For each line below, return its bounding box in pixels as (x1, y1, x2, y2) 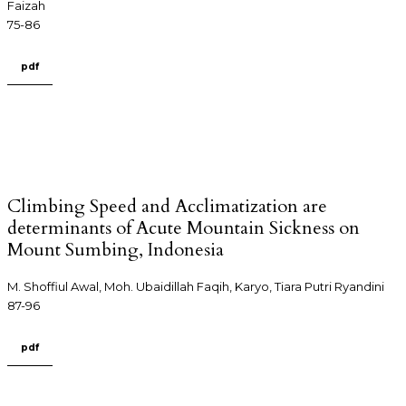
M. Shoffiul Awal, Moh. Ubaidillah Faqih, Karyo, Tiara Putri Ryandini (7, 279, 384, 295)
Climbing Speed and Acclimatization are (7, 194, 327, 219)
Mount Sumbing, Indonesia (7, 237, 224, 263)
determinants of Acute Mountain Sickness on (7, 216, 360, 241)
